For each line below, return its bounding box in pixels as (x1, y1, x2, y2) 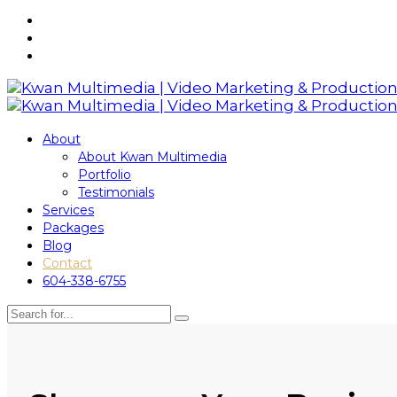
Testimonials (78, 183, 154, 200)
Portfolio (78, 166, 131, 183)
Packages (43, 219, 104, 236)
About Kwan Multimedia (78, 148, 227, 165)
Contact (43, 254, 92, 271)
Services (43, 201, 94, 218)
